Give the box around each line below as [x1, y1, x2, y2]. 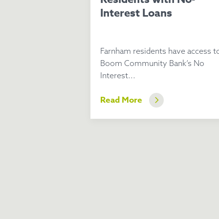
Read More [100, 94, 142, 106]
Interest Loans [100, 5, 172, 21]
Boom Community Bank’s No [100, 58, 204, 68]
